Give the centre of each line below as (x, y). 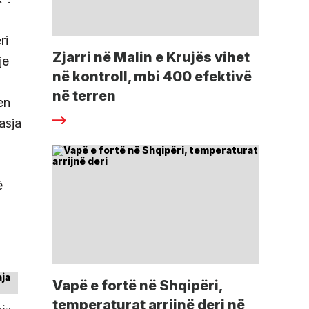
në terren (84, 96)
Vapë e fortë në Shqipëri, (137, 286)
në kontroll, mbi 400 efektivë (152, 77)
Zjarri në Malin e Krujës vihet (151, 58)
